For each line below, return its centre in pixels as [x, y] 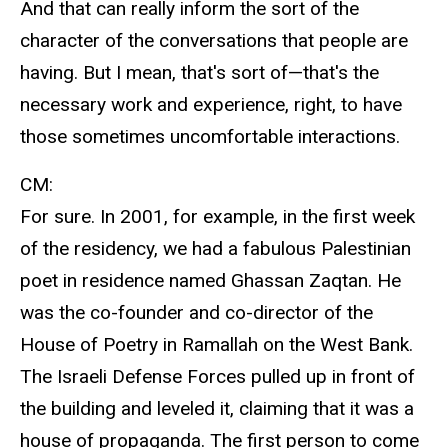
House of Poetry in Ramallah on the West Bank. [216, 345]
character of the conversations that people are [214, 40]
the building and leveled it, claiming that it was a [217, 409]
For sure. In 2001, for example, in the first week [217, 217]
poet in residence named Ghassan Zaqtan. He [210, 281]
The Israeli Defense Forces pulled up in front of [217, 377]
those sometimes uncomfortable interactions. [210, 136]
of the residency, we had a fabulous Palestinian [215, 249]
